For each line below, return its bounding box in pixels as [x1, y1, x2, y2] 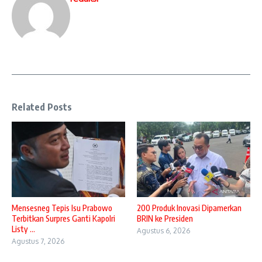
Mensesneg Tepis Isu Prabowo [12, 202, 112, 213]
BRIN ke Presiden [137, 213, 193, 223]
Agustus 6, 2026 [137, 226, 190, 235]
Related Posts [12, 101, 73, 113]
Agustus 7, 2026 [12, 236, 64, 246]
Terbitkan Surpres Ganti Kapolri [12, 213, 115, 223]
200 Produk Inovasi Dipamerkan [137, 202, 242, 213]
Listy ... [12, 223, 35, 234]
